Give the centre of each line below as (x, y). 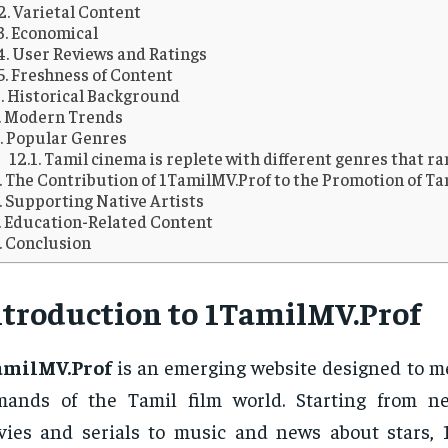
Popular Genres (67, 136)
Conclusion (48, 241)
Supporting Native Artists (105, 199)
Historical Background (94, 94)
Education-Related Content (109, 220)
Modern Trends (64, 115)
